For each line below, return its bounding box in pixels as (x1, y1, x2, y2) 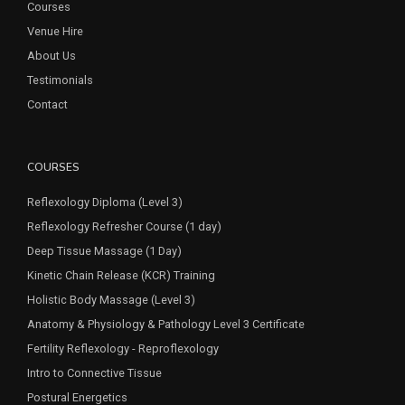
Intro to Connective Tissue (27, 366, 162, 380)
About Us (27, 49, 76, 62)
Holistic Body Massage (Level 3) (27, 293, 195, 306)
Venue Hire (27, 24, 83, 38)
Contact (27, 98, 68, 111)
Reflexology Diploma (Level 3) (27, 195, 183, 209)
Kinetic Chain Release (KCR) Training (27, 268, 215, 282)
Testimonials (27, 73, 93, 87)
